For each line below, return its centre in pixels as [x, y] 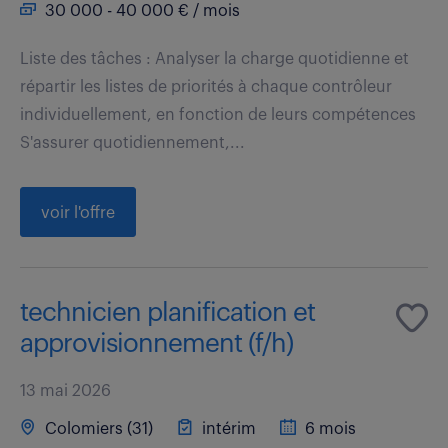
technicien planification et [167, 312]
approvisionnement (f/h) [156, 343]
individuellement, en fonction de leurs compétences [218, 114]
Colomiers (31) [97, 428]
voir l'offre [78, 212]
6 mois [328, 428]
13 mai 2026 [65, 390]
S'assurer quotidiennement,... [132, 142]
